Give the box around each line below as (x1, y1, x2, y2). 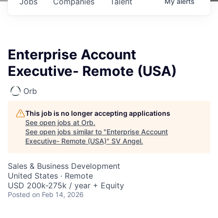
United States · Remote (8, 171, 93, 181)
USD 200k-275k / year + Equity (8, 181, 124, 190)
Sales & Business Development (8, 161, 120, 171)
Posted (8, 190, 30, 199)
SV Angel (111, 137, 141, 145)
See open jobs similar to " (25, 127, 107, 136)
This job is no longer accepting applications (25, 109, 170, 117)
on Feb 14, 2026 (32, 190, 84, 199)
